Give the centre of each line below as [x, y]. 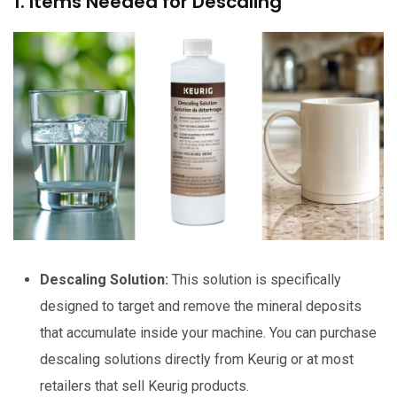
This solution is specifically [255, 280]
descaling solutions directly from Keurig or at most [197, 360]
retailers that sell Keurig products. [144, 386]
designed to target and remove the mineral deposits [201, 307]
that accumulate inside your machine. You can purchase [208, 333]
